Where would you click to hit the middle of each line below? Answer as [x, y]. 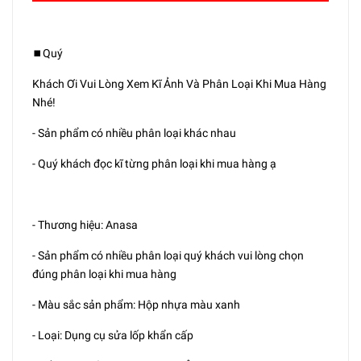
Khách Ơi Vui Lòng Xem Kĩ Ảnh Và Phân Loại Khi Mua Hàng [179, 84]
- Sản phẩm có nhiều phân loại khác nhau [134, 133]
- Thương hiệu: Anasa [85, 225]
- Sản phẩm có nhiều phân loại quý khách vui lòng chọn [168, 256]
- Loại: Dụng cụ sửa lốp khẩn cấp [113, 336]
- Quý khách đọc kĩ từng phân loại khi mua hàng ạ [154, 164]
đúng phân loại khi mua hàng [104, 274]
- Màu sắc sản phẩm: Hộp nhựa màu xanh [136, 305]
